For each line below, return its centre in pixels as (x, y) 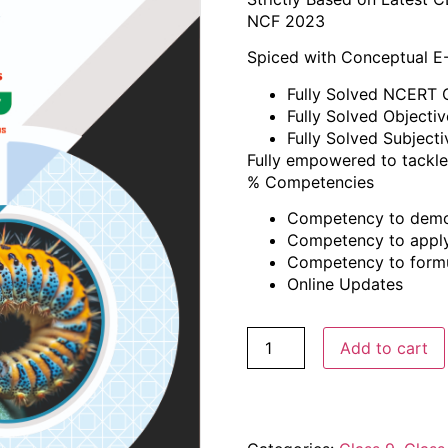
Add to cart (383, 347)
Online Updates (344, 283)
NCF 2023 (285, 20)
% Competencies (310, 181)
